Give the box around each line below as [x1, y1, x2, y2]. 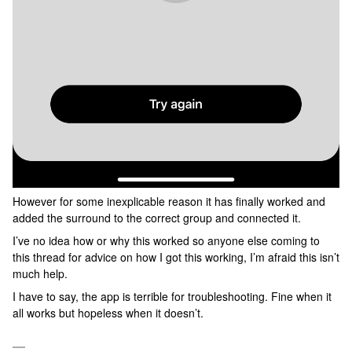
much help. [13, 266, 68, 282]
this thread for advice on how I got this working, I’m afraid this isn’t [13, 249, 339, 266]
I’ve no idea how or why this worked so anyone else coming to [13, 233, 320, 249]
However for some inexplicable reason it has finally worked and [13, 193, 325, 210]
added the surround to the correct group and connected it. [13, 210, 301, 226]
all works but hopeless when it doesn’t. [13, 305, 203, 321]
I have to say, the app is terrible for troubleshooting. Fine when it [13, 288, 332, 305]
